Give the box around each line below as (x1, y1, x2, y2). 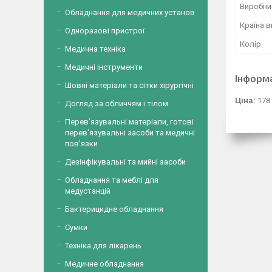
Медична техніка (65, 44, 126, 53)
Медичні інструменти (65, 63, 143, 72)
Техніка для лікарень (65, 241, 141, 250)
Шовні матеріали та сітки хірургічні (65, 81, 194, 90)
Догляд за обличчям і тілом (65, 99, 168, 108)
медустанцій (65, 186, 110, 195)
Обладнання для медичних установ (65, 8, 195, 17)
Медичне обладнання (65, 259, 144, 268)
